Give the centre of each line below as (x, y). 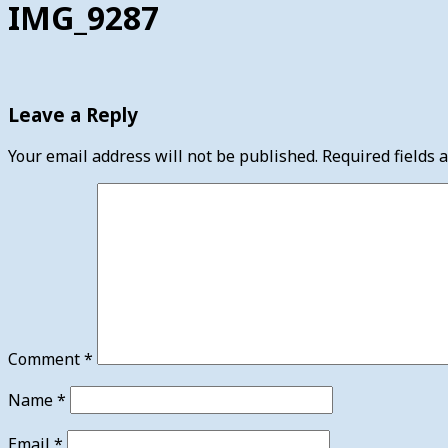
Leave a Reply (73, 114)
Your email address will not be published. (163, 156)
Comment (46, 359)
